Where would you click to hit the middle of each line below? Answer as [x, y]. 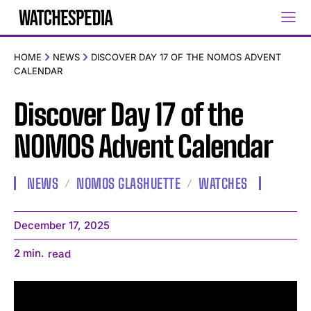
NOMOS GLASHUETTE [128, 184]
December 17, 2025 [62, 226]
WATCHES [223, 184]
